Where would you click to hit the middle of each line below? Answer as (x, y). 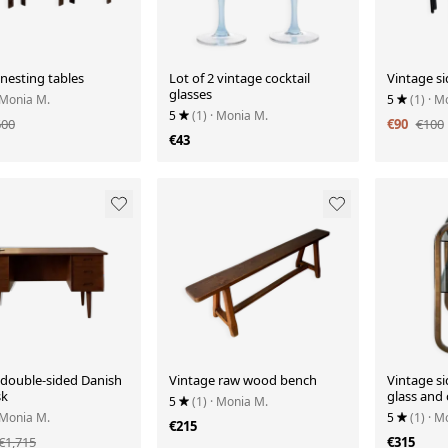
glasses (190, 94)
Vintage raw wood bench (242, 379)
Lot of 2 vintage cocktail (239, 78)
